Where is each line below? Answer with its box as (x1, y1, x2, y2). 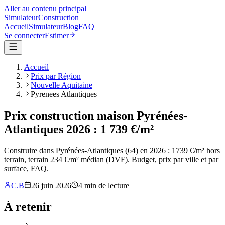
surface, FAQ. (4, 164, 49, 173)
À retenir (4, 200, 52, 213)
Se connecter (4, 31, 45, 40)
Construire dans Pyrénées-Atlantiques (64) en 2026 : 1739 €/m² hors (4, 146, 220, 155)
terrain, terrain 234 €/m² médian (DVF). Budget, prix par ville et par (4, 155, 218, 164)
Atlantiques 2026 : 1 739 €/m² (4, 122, 154, 136)
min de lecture (82, 181, 129, 190)
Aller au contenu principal (4, 4, 86, 13)
